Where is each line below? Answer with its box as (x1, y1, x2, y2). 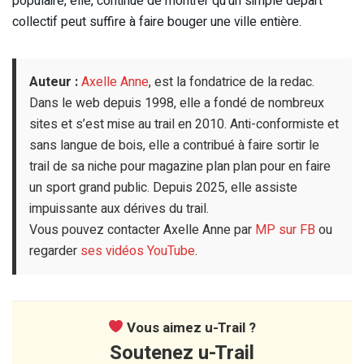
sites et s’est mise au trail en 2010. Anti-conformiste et (29, 114, 339, 134)
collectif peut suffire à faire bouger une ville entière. (12, 11, 301, 32)
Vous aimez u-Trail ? (123, 317, 257, 338)
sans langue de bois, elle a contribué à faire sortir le (29, 135, 319, 155)
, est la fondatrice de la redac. (149, 71, 314, 92)
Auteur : (29, 71, 78, 92)
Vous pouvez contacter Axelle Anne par (29, 219, 255, 240)
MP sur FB (255, 219, 315, 240)
